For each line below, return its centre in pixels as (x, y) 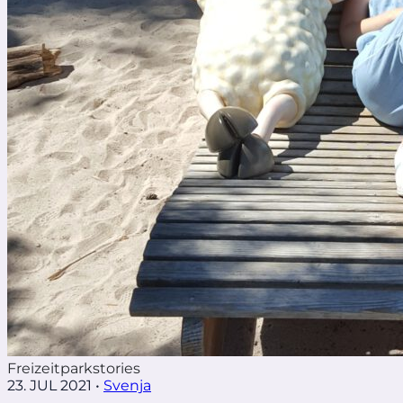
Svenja (127, 385)
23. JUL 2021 (49, 385)
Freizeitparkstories (74, 368)
